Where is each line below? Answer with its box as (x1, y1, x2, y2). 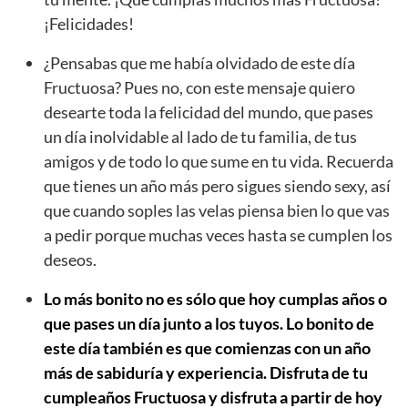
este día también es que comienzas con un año (44, 337, 371, 358)
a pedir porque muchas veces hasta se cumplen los (44, 224, 393, 245)
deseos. (44, 249, 97, 270)
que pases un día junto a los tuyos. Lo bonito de (44, 312, 374, 333)
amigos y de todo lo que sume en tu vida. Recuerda (44, 150, 393, 171)
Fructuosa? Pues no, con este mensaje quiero (44, 76, 355, 97)
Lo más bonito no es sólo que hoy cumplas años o (44, 288, 387, 309)
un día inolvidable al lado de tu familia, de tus (44, 126, 357, 147)
